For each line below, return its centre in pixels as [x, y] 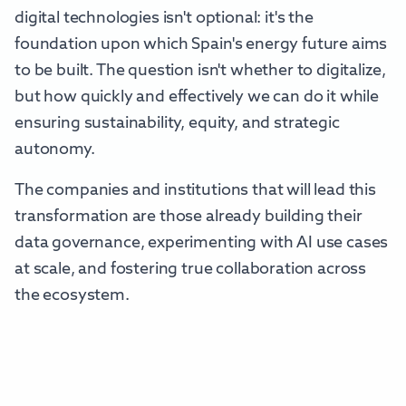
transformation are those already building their [188, 217]
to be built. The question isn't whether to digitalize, [200, 71]
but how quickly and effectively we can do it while [197, 97]
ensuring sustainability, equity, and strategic [177, 124]
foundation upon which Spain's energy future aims [201, 45]
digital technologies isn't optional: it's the [164, 19]
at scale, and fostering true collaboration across [191, 270]
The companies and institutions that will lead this [195, 191]
